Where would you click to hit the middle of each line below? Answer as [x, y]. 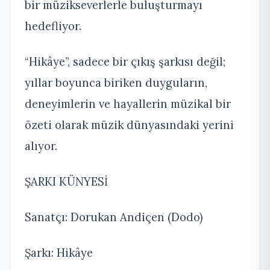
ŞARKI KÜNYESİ [66, 181]
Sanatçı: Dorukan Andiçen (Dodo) [114, 217]
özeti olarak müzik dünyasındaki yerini [129, 124]
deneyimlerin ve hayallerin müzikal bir [128, 103]
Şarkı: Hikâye [59, 252]
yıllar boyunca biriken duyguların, [116, 82]
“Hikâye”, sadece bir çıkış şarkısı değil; [125, 61]
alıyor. [41, 146]
